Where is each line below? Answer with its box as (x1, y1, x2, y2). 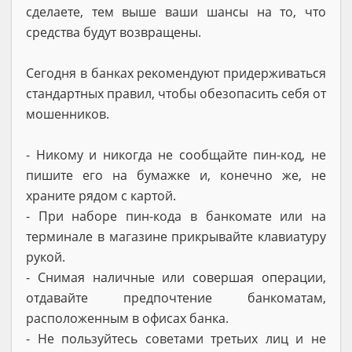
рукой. (26, 247, 65, 266)
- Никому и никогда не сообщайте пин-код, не (26, 145, 326, 163)
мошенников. (26, 104, 109, 123)
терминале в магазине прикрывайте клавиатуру (26, 227, 326, 245)
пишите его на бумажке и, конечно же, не (26, 166, 326, 184)
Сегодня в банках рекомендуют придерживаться (26, 64, 326, 82)
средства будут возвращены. (26, 23, 201, 41)
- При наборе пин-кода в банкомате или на (26, 207, 326, 225)
